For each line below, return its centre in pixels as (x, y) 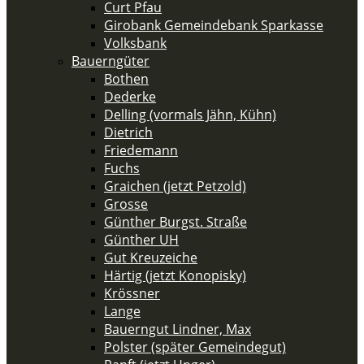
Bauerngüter (110, 61)
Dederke (130, 97)
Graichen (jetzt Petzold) (175, 186)
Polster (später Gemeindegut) (195, 347)
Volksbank (135, 43)
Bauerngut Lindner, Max (178, 329)
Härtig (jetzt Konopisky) (175, 275)
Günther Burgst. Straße (175, 222)
